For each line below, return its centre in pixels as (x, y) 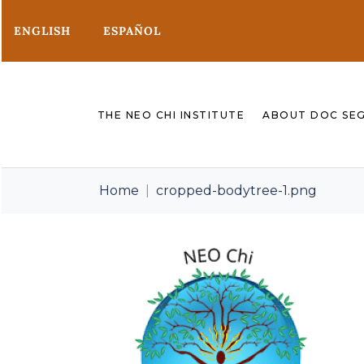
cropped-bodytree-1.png (236, 191)
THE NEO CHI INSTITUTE (171, 115)
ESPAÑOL (132, 31)
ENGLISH (42, 31)
